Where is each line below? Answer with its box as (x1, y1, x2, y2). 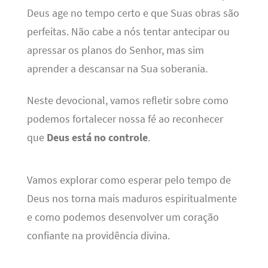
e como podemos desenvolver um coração (26, 211, 219, 224)
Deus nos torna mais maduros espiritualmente (26, 192, 237, 206)
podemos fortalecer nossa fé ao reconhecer (26, 112, 223, 126)
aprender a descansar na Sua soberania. (26, 62, 208, 75)
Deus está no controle (46, 131, 148, 145)
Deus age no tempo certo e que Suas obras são (26, 6, 239, 20)
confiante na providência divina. (26, 229, 170, 243)
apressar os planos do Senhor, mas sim (26, 43, 204, 57)
